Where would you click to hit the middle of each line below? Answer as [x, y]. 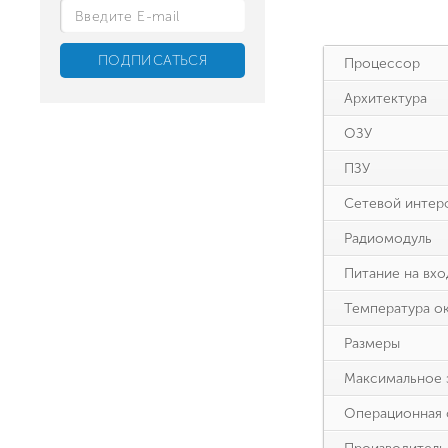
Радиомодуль [388, 238]
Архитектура [385, 98]
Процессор [382, 63]
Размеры [372, 343]
